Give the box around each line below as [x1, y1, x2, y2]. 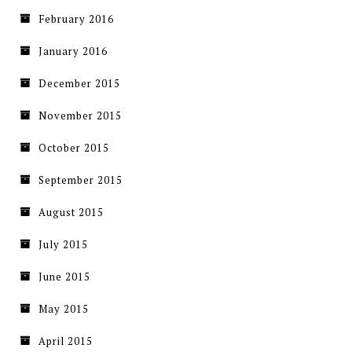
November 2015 [38, 108, 122, 123]
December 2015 [38, 76, 120, 91]
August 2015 [38, 205, 104, 220]
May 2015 [38, 302, 89, 317]
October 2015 [38, 141, 109, 156]
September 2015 [38, 173, 123, 188]
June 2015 [38, 269, 90, 284]
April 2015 [38, 334, 93, 349]
